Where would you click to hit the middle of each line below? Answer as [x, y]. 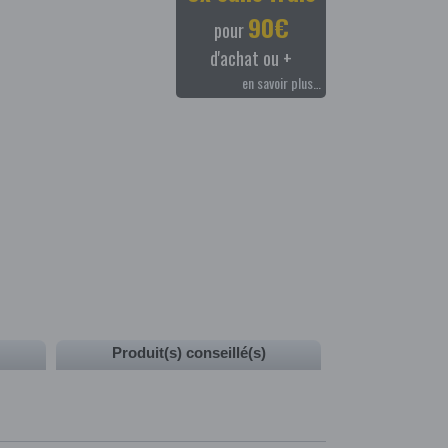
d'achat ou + [251, 58]
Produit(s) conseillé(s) [188, 352]
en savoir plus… [281, 82]
